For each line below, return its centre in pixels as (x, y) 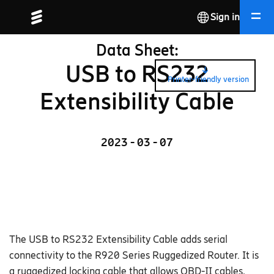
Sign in (225, 17)
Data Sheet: (137, 50)
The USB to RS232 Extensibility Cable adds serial (118, 239)
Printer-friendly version (208, 80)
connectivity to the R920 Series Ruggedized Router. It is (134, 255)
